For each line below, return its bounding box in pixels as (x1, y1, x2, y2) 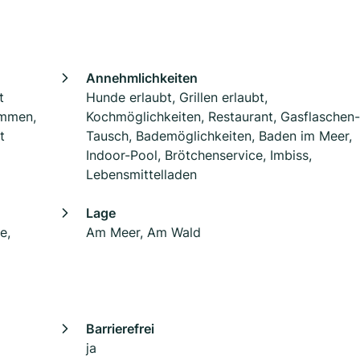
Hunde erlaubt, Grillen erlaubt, (86, 89, 268, 105)
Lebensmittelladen (86, 166, 197, 182)
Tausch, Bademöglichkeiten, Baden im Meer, (86, 128, 352, 144)
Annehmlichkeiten (86, 70, 198, 86)
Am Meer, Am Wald (86, 224, 201, 240)
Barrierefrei (86, 321, 154, 337)
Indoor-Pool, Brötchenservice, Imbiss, (86, 147, 312, 163)
